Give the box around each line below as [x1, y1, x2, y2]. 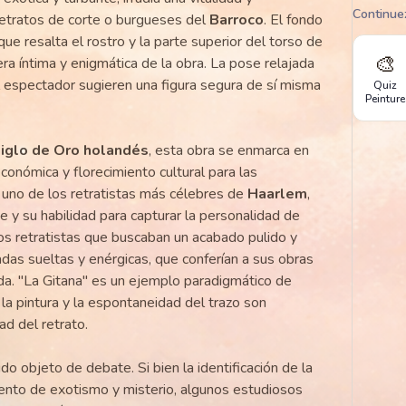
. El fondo [263, 10, 323, 30]
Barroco [208, 10, 264, 30]
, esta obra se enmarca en [148, 140, 309, 160]
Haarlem [246, 184, 307, 204]
